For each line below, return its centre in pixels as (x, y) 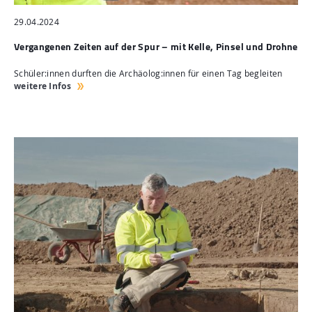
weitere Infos (42, 86)
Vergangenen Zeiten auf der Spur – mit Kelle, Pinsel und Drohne (156, 47)
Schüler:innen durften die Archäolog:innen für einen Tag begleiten (148, 74)
